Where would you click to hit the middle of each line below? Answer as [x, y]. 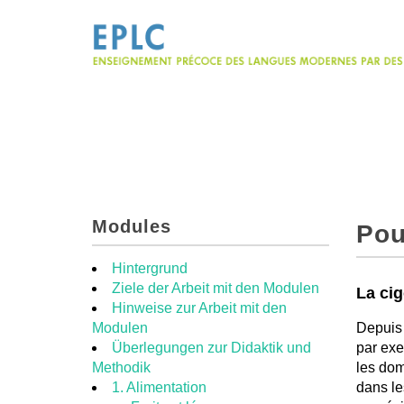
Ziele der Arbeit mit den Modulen [216, 288]
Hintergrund [150, 268]
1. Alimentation [159, 387]
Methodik [121, 367]
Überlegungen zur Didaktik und [211, 348]
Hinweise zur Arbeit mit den [199, 308]
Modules [132, 226]
